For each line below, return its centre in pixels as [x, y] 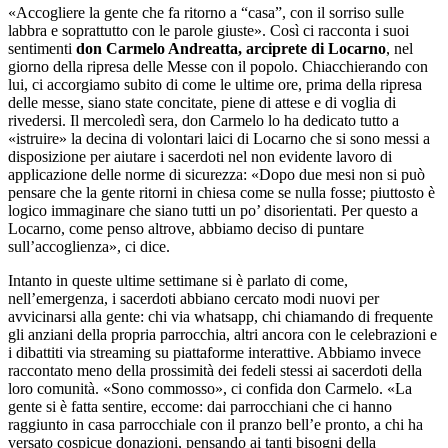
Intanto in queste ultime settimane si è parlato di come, [178, 280]
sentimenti [42, 48]
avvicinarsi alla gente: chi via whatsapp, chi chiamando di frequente [220, 316]
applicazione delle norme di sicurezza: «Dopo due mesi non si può [216, 174]
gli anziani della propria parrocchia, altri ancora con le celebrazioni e [222, 334]
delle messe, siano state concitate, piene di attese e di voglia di [202, 102]
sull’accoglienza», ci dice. [89, 246]
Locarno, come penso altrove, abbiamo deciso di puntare [186, 228]
